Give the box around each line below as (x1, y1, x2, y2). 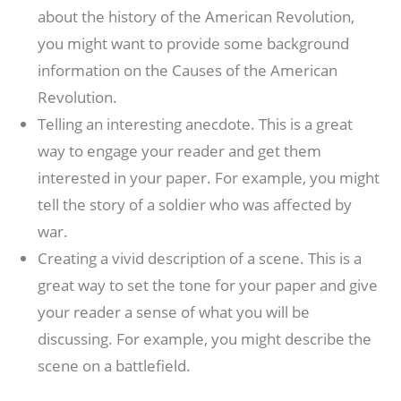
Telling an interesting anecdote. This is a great (38, 114, 354, 134)
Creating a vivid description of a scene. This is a (38, 248, 363, 269)
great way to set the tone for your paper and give (38, 275, 379, 295)
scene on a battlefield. (38, 355, 192, 376)
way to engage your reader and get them (38, 141, 322, 161)
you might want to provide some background (38, 33, 350, 54)
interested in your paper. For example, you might (38, 167, 380, 188)
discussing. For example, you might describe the (38, 328, 372, 349)
